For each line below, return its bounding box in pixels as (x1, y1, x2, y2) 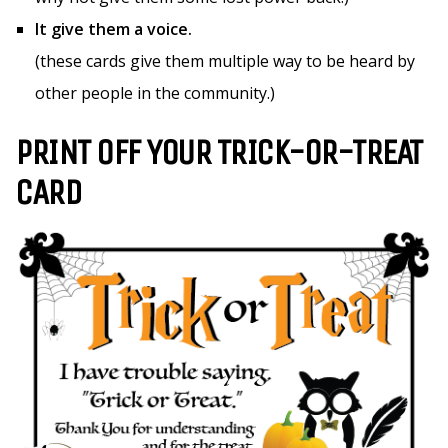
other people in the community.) (35, 82, 275, 105)
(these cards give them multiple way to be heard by (35, 50, 415, 73)
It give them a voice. (35, 18, 196, 41)
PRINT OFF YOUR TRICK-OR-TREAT (15, 131, 422, 175)
